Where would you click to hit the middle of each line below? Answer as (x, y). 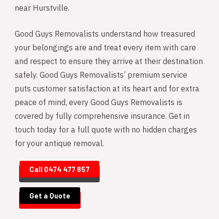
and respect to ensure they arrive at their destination (109, 62)
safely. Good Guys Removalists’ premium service (101, 76)
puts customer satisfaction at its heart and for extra (107, 89)
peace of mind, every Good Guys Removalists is (99, 103)
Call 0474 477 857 (59, 169)
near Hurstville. (42, 9)
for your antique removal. (59, 144)
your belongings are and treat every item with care (105, 48)
